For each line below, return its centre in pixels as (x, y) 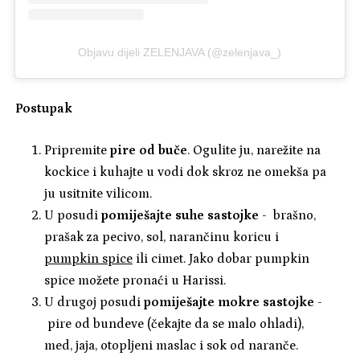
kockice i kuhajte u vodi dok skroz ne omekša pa (185, 172)
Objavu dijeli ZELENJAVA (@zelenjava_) (180, 53)
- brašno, (287, 216)
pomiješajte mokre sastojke (229, 303)
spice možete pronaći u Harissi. (137, 281)
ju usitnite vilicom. (98, 194)
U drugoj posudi (94, 303)
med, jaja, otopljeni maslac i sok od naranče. (173, 346)
